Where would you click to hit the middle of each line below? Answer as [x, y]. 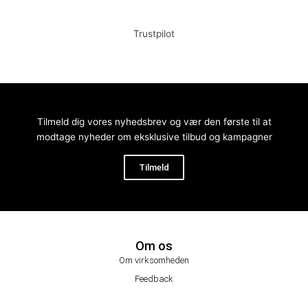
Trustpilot [154, 34]
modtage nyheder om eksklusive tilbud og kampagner [154, 137]
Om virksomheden [154, 261]
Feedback [154, 279]
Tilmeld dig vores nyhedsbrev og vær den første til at [154, 122]
